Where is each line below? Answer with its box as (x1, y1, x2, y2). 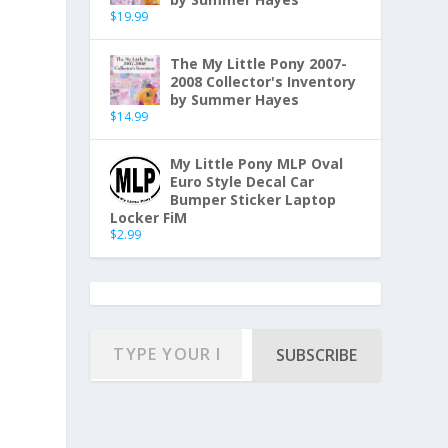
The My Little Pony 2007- (170, 54, 348, 74)
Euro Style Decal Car (170, 172, 315, 192)
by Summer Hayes (170, 90, 300, 110)
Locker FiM (110, 208, 188, 228)
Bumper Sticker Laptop (170, 190, 337, 210)
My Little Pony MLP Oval (170, 154, 344, 174)
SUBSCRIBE (275, 344, 357, 367)
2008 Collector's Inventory (170, 72, 357, 92)
